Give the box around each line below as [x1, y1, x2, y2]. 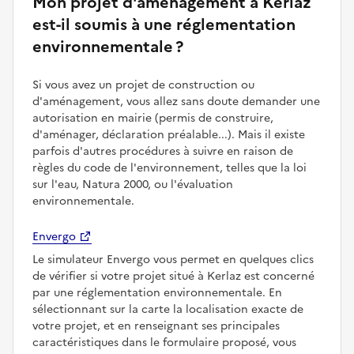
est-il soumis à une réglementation [32, 13, 296, 37]
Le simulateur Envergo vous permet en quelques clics [32, 251, 314, 269]
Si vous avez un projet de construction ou [32, 77, 254, 94]
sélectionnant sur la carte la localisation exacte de [32, 301, 303, 318]
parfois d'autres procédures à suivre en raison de [32, 143, 293, 160]
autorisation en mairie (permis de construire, [32, 110, 273, 127]
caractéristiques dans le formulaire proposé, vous [32, 334, 296, 352]
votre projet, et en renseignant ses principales [32, 318, 280, 335]
